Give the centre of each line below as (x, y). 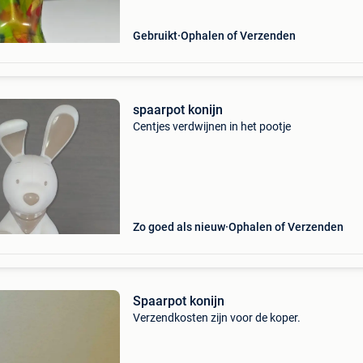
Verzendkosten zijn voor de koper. (216, 318)
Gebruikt (155, 36)
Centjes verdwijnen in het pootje (211, 126)
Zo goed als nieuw (179, 227)
